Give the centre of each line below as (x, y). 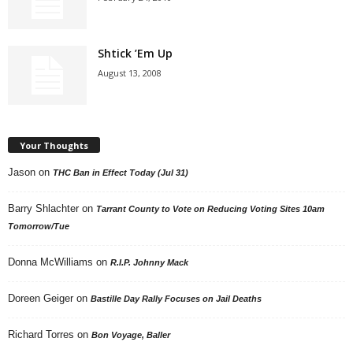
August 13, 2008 (130, 73)
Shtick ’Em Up (135, 53)
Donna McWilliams (50, 262)
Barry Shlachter (43, 208)
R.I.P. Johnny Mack (149, 262)
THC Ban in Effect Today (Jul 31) (121, 172)
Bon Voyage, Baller (131, 334)
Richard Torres (41, 334)
